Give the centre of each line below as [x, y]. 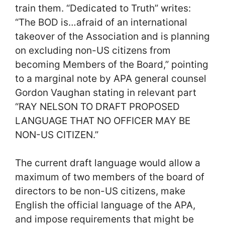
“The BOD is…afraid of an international [101, 22]
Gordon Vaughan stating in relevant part [106, 92]
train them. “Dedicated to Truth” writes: [103, 8]
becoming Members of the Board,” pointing [112, 64]
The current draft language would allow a [108, 163]
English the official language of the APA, [105, 205]
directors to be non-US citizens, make [100, 191]
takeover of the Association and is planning [113, 36]
